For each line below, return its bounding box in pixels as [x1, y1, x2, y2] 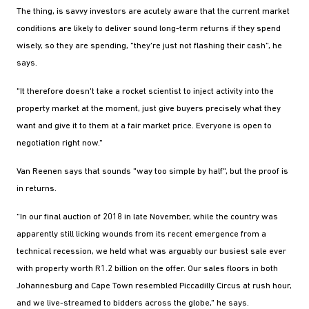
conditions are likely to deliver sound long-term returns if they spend [17, 24, 281, 33]
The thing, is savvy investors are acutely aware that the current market [17, 7, 290, 16]
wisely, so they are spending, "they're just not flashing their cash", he [17, 41, 282, 50]
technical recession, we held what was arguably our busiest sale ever [17, 247, 286, 256]
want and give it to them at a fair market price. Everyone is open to [17, 121, 272, 130]
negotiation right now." [17, 139, 103, 148]
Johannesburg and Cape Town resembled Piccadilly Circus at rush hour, [17, 281, 292, 290]
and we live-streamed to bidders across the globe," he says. [17, 299, 249, 308]
